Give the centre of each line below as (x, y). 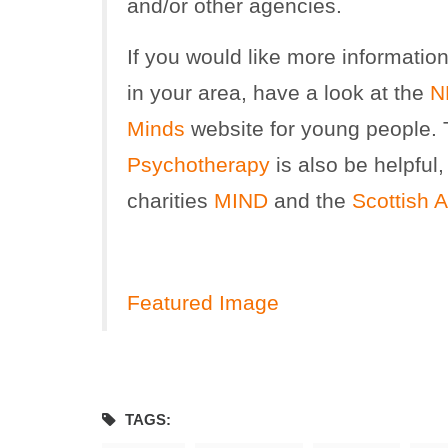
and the (310, 201)
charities (170, 201)
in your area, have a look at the (278, 93)
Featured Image (203, 303)
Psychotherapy (198, 165)
